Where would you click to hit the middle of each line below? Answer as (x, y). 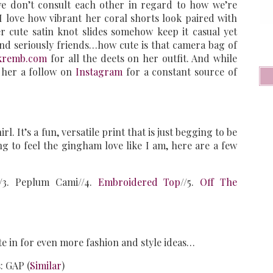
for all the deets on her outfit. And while (142, 58)
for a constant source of (179, 72)
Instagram (99, 72)
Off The (219, 182)
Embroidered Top (136, 182)
